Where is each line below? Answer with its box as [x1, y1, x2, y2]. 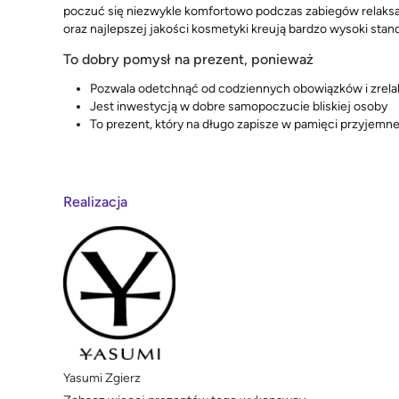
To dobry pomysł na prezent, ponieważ [63, 50, 313, 68]
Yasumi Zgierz [63, 370, 141, 387]
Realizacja [63, 193, 127, 211]
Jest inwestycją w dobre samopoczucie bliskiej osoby [90, 98, 387, 114]
